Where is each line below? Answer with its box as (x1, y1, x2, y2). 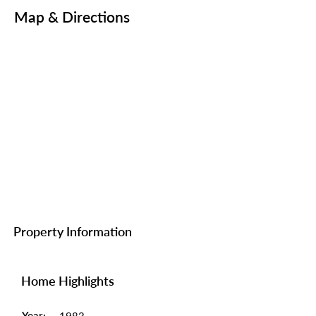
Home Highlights (21, 273, 114, 288)
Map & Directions (14, 8, 130, 25)
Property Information (13, 224, 132, 239)
